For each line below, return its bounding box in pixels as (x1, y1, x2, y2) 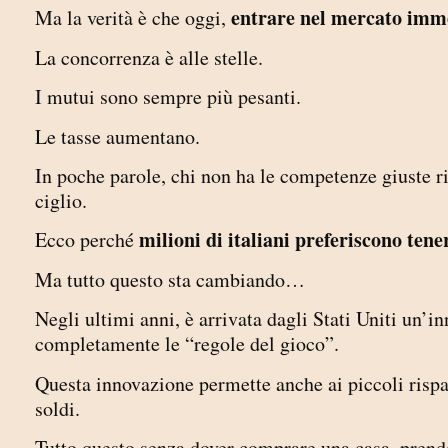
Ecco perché (35, 226, 139, 254)
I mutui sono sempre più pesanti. (35, 83, 301, 111)
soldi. (35, 394, 80, 422)
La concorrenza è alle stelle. (35, 43, 270, 71)
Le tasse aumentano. (35, 122, 200, 150)
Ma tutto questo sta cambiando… (35, 265, 312, 293)
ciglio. (35, 187, 101, 215)
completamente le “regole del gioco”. (35, 330, 339, 358)
